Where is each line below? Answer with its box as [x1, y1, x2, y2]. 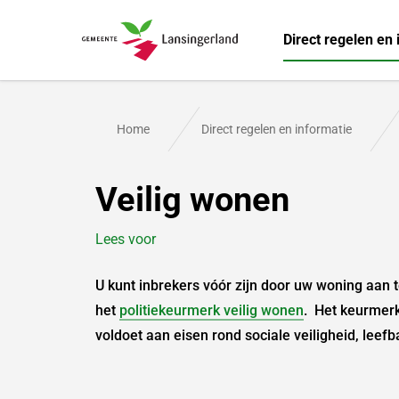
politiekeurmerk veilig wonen [119, 302, 304, 320]
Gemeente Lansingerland [82, 60, 264, 79]
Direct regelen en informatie [201, 122, 352, 138]
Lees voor [95, 231, 156, 248]
